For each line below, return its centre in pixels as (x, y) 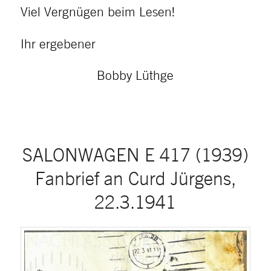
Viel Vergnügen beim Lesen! (97, 12)
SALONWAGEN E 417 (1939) (135, 155)
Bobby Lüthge (135, 75)
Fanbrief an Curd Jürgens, (135, 178)
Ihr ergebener (58, 43)
